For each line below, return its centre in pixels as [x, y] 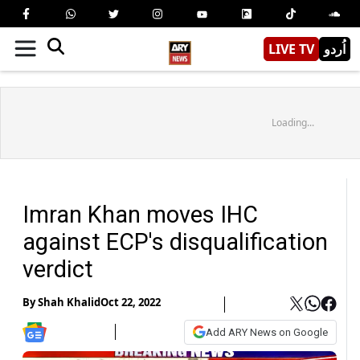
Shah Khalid [69, 303]
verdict [58, 269]
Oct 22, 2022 [131, 303]
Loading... [292, 122]
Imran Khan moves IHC [140, 214]
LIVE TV [291, 49]
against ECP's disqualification [175, 241]
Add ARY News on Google [267, 332]
